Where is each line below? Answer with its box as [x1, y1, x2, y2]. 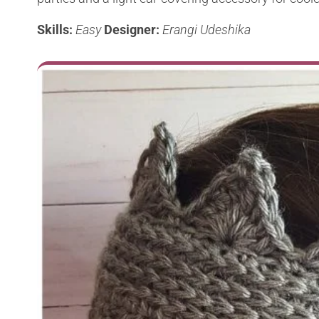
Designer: [104, 21, 162, 37]
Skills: [37, 21, 75, 37]
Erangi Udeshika [162, 21, 251, 37]
